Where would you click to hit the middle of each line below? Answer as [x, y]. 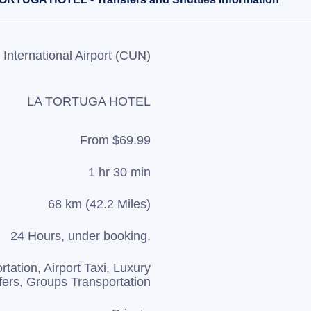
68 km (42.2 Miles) [99, 204]
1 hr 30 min [119, 172]
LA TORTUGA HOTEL [89, 101]
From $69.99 [115, 140]
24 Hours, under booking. [81, 236]
